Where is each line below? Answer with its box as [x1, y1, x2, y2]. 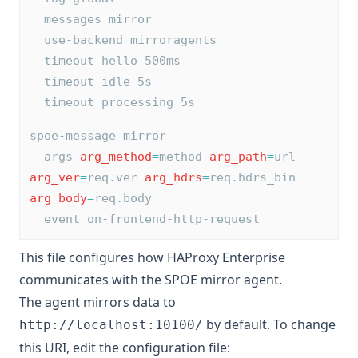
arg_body [30, 191, 87, 206]
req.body [94, 191, 152, 206]
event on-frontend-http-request [44, 212, 260, 227]
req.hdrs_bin [209, 170, 303, 185]
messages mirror [44, 12, 152, 27]
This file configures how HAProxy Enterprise [19, 249, 285, 267]
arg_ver [30, 170, 80, 185]
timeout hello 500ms [44, 54, 181, 69]
